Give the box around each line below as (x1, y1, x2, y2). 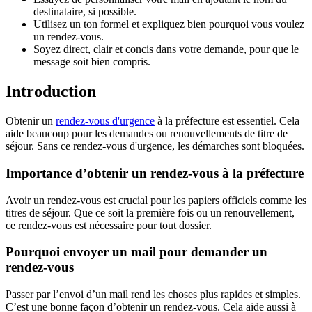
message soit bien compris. (33, 56, 150, 68)
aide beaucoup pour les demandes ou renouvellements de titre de (6, 127, 288, 140)
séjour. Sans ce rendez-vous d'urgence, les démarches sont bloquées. (6, 140, 304, 153)
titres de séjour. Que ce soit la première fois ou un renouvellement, (6, 206, 295, 219)
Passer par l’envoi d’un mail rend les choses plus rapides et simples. (6, 288, 301, 301)
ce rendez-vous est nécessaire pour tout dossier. (6, 219, 212, 231)
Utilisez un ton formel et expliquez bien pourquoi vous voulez (33, 18, 304, 31)
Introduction (6, 82, 96, 101)
